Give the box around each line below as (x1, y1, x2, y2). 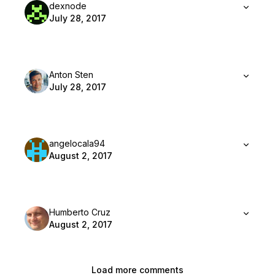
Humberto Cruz (49, 206, 110, 217)
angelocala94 (49, 137, 105, 149)
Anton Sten (49, 69, 93, 80)
